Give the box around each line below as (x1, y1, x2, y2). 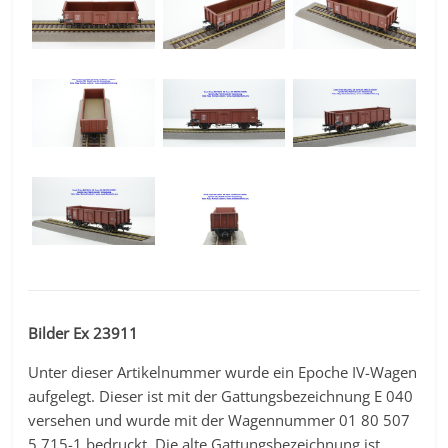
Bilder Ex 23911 (28, 323, 139, 344)
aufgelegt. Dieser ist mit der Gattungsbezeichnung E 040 (28, 386, 414, 407)
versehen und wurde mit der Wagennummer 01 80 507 (28, 410, 411, 431)
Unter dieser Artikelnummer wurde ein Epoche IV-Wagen (28, 362, 418, 383)
